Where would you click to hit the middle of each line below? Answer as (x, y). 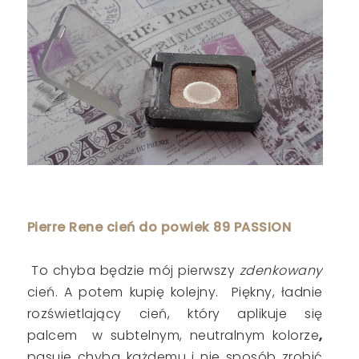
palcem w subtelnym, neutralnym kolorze (173, 335)
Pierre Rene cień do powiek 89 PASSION (159, 227)
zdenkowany (279, 270)
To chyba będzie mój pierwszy (131, 270)
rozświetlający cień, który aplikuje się (175, 313)
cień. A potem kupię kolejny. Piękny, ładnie (175, 292)
